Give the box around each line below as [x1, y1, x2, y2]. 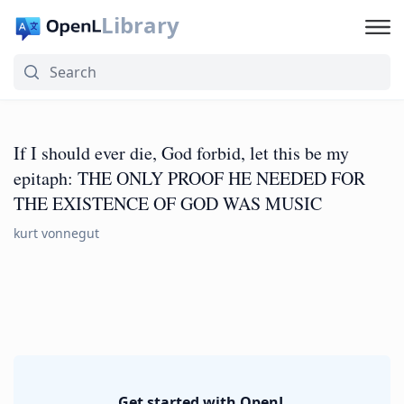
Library [100, 10, 179, 40]
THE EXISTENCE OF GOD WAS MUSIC [14, 191, 322, 216]
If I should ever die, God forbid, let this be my [14, 141, 349, 165]
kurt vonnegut [14, 225, 99, 242]
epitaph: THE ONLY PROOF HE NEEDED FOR [14, 166, 365, 190]
